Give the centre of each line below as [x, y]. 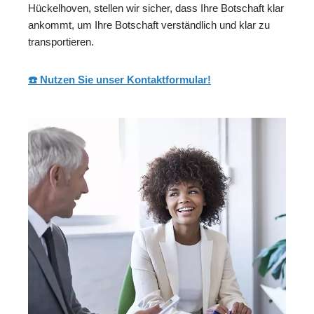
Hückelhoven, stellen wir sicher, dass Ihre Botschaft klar [156, 8]
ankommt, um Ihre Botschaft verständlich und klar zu [149, 25]
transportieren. [61, 41]
